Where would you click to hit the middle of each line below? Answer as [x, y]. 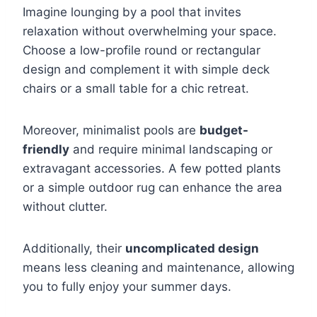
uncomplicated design [192, 248]
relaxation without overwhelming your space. [150, 31]
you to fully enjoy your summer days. [127, 286]
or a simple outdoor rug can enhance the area [152, 187]
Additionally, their [74, 248]
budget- [224, 130]
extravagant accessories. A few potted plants [152, 168]
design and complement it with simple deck [146, 69]
